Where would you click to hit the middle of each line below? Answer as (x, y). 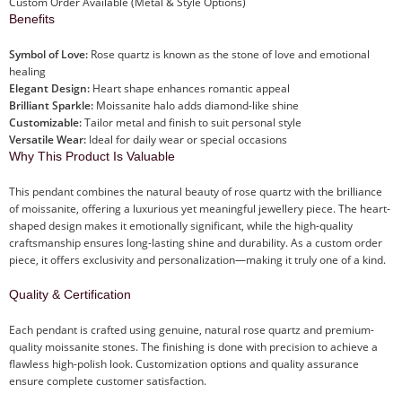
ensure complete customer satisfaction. (108, 381)
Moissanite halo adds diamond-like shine (196, 106)
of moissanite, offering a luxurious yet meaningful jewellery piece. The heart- (200, 209)
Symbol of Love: (48, 55)
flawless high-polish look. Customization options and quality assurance (184, 364)
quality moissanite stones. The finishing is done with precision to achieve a (193, 347)
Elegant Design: (49, 89)
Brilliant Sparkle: (51, 106)
